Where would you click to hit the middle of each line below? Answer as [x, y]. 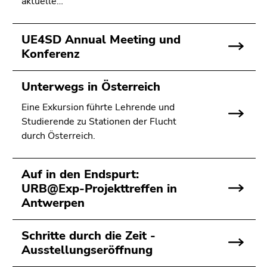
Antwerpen [53, 203]
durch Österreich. [58, 136]
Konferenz [51, 54]
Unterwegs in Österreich [91, 87]
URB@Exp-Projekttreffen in [99, 189]
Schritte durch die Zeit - [89, 236]
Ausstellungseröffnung [87, 250]
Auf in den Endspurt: [80, 174]
